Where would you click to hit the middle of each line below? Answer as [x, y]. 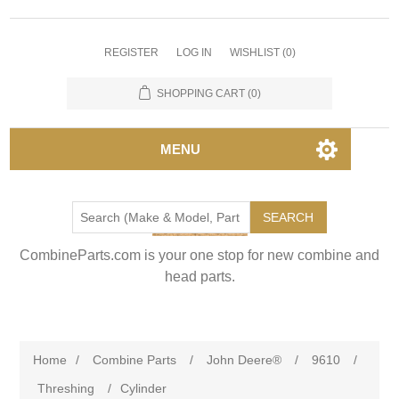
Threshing [66, 388]
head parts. [199, 277]
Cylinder [144, 388]
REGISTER [131, 53]
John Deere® [244, 360]
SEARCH [288, 217]
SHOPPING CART [200, 94]
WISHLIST [254, 53]
